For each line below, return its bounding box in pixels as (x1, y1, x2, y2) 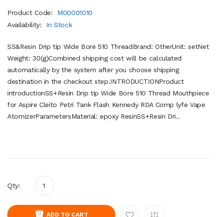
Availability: (7, 20, 44, 29)
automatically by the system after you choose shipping (7, 65, 179, 74)
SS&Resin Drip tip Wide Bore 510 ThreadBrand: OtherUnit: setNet (7, 42, 209, 50)
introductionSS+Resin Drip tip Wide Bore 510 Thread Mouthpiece (7, 89, 209, 97)
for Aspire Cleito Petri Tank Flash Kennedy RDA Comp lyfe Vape (7, 100, 205, 108)
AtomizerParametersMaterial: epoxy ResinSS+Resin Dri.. (7, 112, 180, 120)
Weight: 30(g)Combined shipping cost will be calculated (7, 54, 182, 62)
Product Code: (7, 8, 55, 16)
